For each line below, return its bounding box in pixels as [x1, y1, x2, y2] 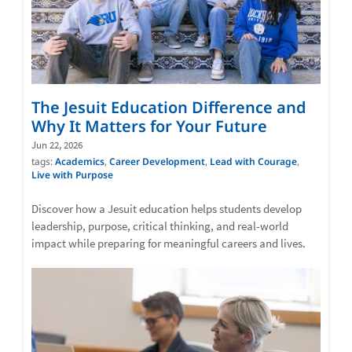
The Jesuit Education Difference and [31, 97, 306, 119]
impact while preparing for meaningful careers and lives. [31, 236, 306, 251]
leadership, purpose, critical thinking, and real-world [31, 218, 288, 234]
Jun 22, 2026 [31, 138, 82, 152]
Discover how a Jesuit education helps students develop [31, 201, 302, 217]
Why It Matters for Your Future [31, 115, 267, 137]
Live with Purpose [31, 168, 113, 182]
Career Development [109, 155, 205, 169]
